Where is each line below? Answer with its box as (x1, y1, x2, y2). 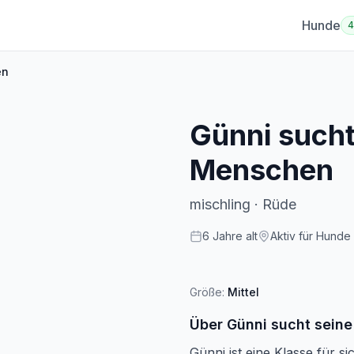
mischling (190, 196, 250, 213)
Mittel (228, 285, 259, 299)
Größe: (190, 285, 228, 299)
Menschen (190, 153, 333, 187)
